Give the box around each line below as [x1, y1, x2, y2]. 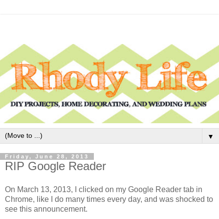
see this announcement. [5, 205, 88, 214]
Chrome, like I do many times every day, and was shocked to [5, 195, 213, 204]
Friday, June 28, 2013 [5, 153, 89, 160]
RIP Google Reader [5, 159, 106, 173]
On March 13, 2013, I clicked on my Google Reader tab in [5, 185, 202, 194]
